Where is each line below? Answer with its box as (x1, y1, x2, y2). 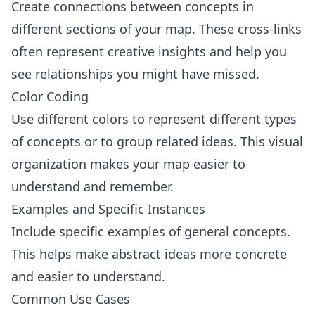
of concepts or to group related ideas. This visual (11, 133, 303, 150)
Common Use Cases (11, 290, 130, 307)
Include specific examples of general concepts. (11, 223, 290, 240)
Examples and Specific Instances (11, 200, 205, 217)
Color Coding (11, 88, 89, 105)
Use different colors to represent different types (11, 110, 297, 127)
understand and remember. (11, 178, 174, 195)
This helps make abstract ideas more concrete (11, 245, 287, 262)
